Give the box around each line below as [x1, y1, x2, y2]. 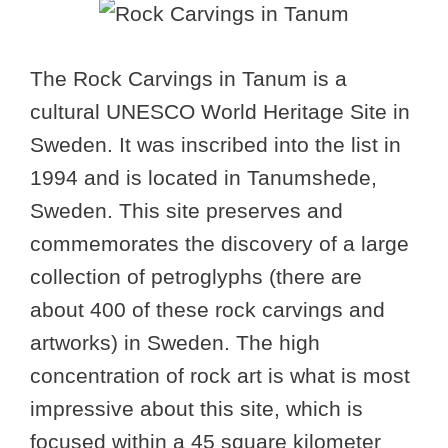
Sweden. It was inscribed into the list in [30, 132, 401, 156]
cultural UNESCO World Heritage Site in [30, 99, 410, 123]
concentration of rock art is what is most [30, 363, 410, 387]
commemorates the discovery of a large [30, 231, 409, 255]
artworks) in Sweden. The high [30, 330, 320, 354]
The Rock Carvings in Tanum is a [30, 66, 347, 90]
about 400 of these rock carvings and [30, 297, 385, 321]
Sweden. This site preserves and [30, 198, 343, 222]
